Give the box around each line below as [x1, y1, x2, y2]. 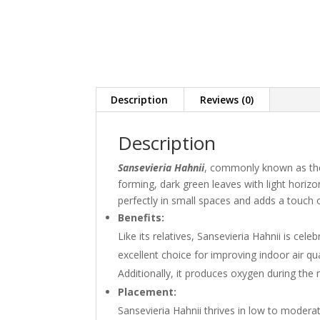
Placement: [118, 285, 177, 299]
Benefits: [118, 211, 165, 225]
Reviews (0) [200, 93, 254, 107]
